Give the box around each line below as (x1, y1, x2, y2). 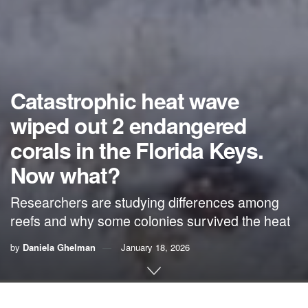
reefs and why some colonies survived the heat (10, 210, 290, 230)
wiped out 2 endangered (10, 109, 247, 142)
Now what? (10, 159, 120, 191)
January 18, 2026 (121, 241, 190, 254)
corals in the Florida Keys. (10, 134, 263, 166)
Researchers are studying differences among (10, 192, 279, 212)
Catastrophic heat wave (10, 85, 239, 117)
